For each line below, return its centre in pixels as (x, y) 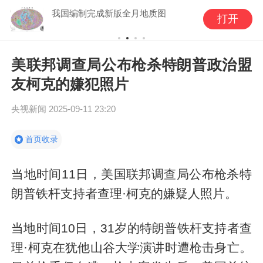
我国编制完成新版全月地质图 (109, 13)
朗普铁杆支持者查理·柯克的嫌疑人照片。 (124, 193)
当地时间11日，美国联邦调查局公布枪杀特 (131, 174)
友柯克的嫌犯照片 (70, 84)
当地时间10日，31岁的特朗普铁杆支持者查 (131, 228)
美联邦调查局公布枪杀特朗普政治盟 (131, 64)
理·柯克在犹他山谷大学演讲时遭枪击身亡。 (131, 248)
